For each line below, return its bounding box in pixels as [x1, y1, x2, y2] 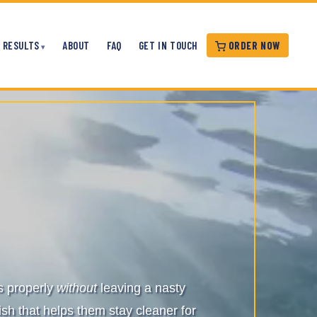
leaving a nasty [97, 281, 185, 295]
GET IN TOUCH [138, 38, 198, 52]
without [57, 281, 97, 295]
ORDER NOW [226, 38, 280, 52]
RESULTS [2, 38, 40, 52]
